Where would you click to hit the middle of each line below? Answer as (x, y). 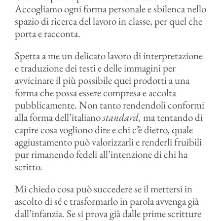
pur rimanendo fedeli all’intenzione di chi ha (101, 154)
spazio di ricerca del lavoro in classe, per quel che (108, 21)
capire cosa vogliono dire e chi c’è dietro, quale (104, 129)
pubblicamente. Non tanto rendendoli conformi (109, 105)
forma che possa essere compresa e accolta (95, 92)
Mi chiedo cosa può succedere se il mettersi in (103, 189)
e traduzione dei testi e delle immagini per (95, 68)
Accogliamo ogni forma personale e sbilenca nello (110, 9)
